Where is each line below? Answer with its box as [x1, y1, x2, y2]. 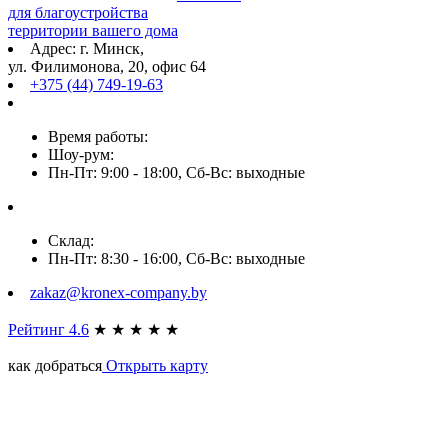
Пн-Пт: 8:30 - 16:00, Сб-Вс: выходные [48, 249, 305, 267]
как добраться [8, 356, 102, 374]
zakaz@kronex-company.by [30, 283, 207, 301]
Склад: [48, 231, 98, 249]
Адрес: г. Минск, [30, 39, 144, 57]
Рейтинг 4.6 [8, 320, 89, 338]
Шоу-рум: [48, 145, 118, 163]
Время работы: [48, 127, 148, 145]
